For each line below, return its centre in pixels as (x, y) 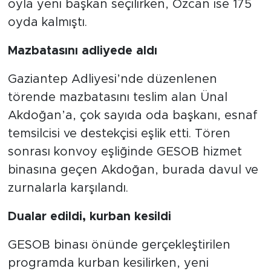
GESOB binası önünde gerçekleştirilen (119, 245)
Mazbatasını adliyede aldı (82, 51)
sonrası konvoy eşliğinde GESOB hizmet (125, 152)
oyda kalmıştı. (47, 22)
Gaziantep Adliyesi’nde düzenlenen (112, 79)
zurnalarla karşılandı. (68, 188)
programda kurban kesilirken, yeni (108, 263)
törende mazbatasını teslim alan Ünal (117, 97)
